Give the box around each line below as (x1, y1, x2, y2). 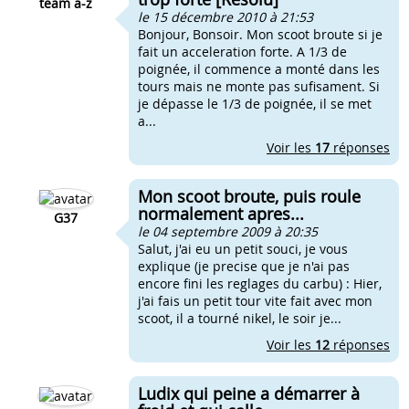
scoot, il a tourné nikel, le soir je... (138, 309, 341, 327)
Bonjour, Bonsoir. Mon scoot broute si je (138, 26, 383, 43)
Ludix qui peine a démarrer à (138, 383, 360, 404)
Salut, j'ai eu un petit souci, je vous (138, 240, 348, 257)
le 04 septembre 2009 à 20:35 (138, 223, 318, 240)
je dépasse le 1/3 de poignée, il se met (138, 95, 372, 112)
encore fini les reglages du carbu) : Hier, (138, 275, 382, 292)
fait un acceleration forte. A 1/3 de (138, 43, 347, 60)
